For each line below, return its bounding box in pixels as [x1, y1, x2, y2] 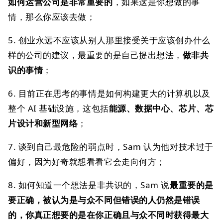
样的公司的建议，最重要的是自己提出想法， [8, 49, 183, 61]
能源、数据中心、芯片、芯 [109, 103, 214, 114]
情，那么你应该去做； [8, 11, 96, 22]
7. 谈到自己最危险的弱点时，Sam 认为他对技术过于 [8, 141, 214, 152]
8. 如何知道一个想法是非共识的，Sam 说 [8, 179, 170, 191]
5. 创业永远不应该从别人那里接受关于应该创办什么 [8, 34, 211, 46]
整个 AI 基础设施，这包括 [8, 103, 109, 114]
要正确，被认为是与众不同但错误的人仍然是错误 [8, 194, 200, 206]
